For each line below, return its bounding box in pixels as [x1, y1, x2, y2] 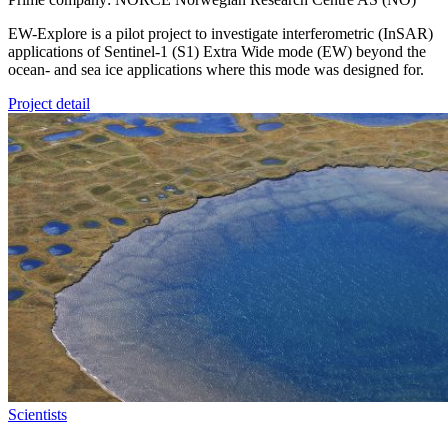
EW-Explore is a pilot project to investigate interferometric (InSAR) [8, 24, 433, 42]
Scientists [8, 405, 67, 423]
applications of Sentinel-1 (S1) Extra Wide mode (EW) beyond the [8, 42, 426, 60]
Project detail [8, 94, 90, 112]
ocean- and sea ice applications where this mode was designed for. [8, 60, 424, 78]
